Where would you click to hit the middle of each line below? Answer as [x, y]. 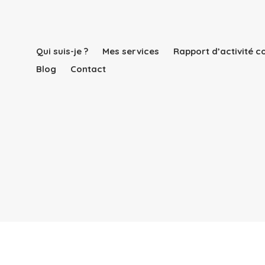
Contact [88, 69]
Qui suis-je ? [62, 51]
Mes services [130, 51]
